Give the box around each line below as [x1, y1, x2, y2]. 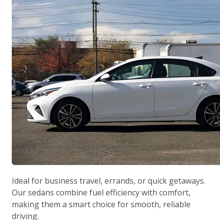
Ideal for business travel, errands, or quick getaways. [12, 175, 205, 186]
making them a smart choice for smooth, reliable [12, 199, 191, 210]
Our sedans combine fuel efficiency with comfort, [12, 187, 191, 198]
